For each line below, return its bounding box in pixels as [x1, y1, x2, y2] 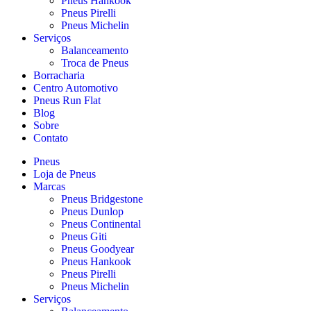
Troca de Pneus [61, 56, 128, 69]
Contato [33, 131, 68, 144]
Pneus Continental [61, 217, 141, 230]
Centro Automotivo [33, 81, 118, 94]
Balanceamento [61, 44, 128, 56]
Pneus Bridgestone [61, 192, 143, 205]
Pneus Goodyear [61, 242, 134, 255]
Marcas [33, 180, 65, 192]
